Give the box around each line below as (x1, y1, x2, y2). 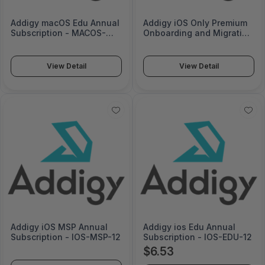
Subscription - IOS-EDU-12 (143, 232, 252, 243)
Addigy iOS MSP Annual (11, 222, 108, 232)
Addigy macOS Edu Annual (11, 18, 119, 28)
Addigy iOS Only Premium (143, 18, 247, 28)
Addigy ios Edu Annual (143, 222, 235, 232)
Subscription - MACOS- (11, 28, 106, 38)
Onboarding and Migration (143, 28, 253, 38)
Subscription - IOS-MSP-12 (11, 232, 121, 243)
